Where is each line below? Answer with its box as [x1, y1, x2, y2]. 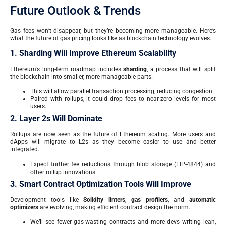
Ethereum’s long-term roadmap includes [10, 66, 124, 73]
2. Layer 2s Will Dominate [10, 114, 102, 124]
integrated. [10, 146, 39, 153]
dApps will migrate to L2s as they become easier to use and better [10, 138, 216, 146]
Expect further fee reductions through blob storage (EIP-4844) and [30, 160, 216, 168]
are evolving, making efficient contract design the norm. [38, 203, 190, 211]
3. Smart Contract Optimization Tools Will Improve [10, 179, 191, 189]
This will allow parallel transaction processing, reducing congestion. [30, 88, 214, 95]
